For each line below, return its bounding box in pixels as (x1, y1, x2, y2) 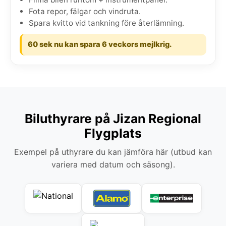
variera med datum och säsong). (51, 159, 175, 169)
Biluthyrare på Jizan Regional (25, 110, 201, 126)
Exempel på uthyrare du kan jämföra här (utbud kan (14, 146, 212, 157)
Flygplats (84, 125, 142, 141)
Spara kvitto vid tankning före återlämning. (29, 18, 184, 28)
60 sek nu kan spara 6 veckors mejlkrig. (28, 39, 172, 49)
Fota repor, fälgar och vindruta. (29, 6, 141, 16)
